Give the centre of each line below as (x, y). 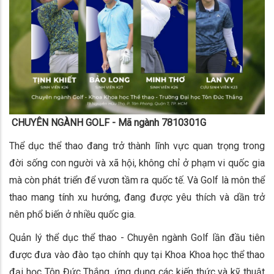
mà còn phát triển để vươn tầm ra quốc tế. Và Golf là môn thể (137, 180)
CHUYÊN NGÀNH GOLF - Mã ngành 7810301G (108, 122)
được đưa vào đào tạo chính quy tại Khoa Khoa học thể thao (137, 254)
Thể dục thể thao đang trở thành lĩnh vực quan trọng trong (137, 146)
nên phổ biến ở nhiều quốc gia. (72, 214)
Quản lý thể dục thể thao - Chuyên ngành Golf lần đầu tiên (137, 237)
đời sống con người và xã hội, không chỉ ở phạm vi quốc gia (137, 163)
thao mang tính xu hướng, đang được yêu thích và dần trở (137, 197)
